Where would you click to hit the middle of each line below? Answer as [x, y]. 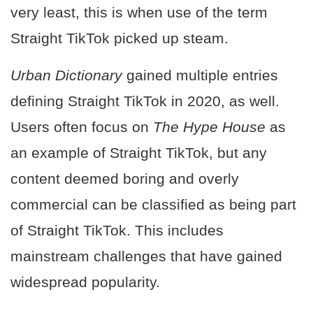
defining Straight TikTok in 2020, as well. [145, 101]
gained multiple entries [200, 75]
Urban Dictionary [66, 75]
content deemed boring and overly [125, 179]
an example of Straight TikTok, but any [139, 153]
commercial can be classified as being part [153, 205]
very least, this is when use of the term [139, 13]
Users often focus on [82, 127]
